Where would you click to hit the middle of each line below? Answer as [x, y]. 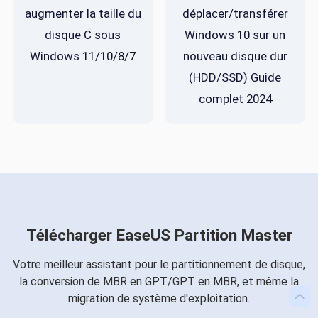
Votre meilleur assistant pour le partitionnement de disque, [159, 264]
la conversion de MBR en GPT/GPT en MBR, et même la [159, 281]
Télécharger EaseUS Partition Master [159, 235]
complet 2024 [235, 98]
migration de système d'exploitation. [159, 298]
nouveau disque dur [235, 56]
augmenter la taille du [83, 13]
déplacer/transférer [235, 13]
